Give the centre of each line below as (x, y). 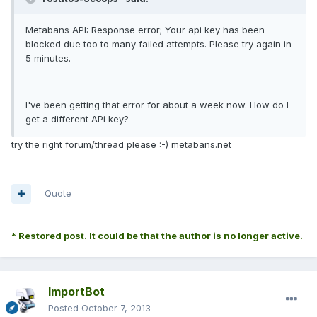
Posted (65, 308)
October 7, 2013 (116, 308)
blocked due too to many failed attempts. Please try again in (158, 44)
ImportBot (76, 292)
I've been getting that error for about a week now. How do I (157, 105)
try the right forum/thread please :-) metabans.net (121, 145)
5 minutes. (48, 58)
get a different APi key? (77, 119)
